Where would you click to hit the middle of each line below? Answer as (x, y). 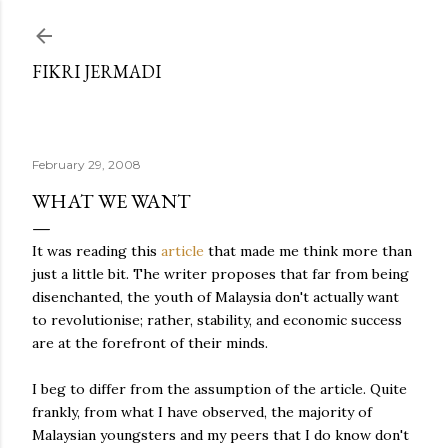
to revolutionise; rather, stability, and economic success (217, 320)
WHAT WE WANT (111, 201)
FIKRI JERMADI (96, 71)
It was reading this (96, 251)
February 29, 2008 (86, 164)
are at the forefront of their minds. (150, 343)
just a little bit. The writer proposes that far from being (220, 274)
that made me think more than (308, 251)
